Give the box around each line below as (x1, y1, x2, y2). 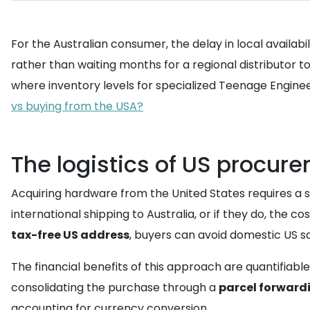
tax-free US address (11, 227, 129, 243)
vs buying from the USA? (11, 98, 143, 114)
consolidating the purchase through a (11, 280, 219, 295)
